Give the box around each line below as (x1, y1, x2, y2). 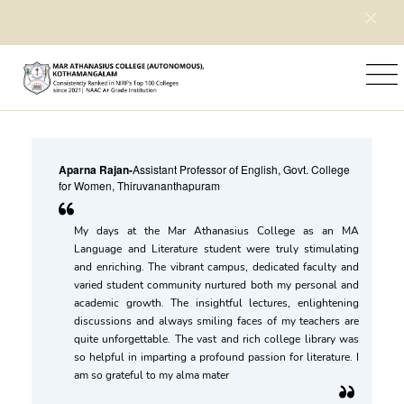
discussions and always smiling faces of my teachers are (74, 314, 359, 328)
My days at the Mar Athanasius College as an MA (74, 224, 359, 238)
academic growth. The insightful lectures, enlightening (74, 296, 359, 310)
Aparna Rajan (59, 161, 129, 178)
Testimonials (102, 75, 177, 92)
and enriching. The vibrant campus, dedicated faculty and (74, 260, 359, 274)
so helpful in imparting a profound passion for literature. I (74, 350, 359, 364)
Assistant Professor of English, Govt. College (133, 161, 350, 177)
